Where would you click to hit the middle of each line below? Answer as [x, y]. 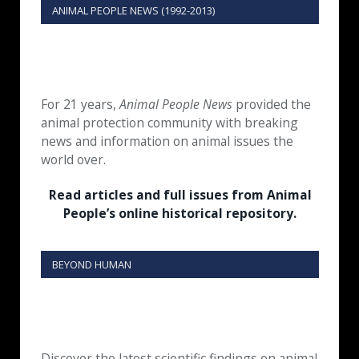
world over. [73, 160]
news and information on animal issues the [167, 141]
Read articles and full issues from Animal [180, 195]
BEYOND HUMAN [92, 265]
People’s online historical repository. [180, 214]
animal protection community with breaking [169, 123]
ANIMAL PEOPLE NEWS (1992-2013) [133, 11]
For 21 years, [80, 105]
